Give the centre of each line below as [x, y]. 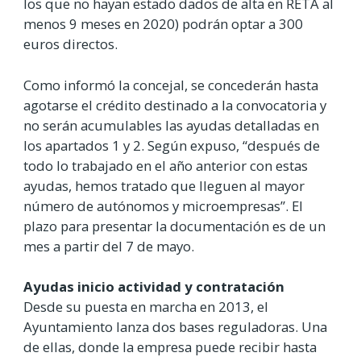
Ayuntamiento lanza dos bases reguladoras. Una [175, 326]
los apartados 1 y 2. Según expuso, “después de [172, 145]
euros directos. [71, 44]
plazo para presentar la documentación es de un [174, 226]
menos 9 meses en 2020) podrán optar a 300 [163, 24]
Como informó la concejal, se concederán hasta [171, 85]
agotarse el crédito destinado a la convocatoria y [175, 105]
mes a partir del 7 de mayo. [109, 246]
